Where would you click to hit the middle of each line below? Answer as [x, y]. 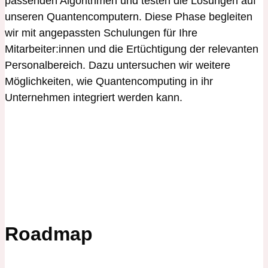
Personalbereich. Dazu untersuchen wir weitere [118, 65]
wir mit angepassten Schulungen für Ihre [101, 33]
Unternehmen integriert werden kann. [94, 97]
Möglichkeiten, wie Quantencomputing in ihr [109, 81]
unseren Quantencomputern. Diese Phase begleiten [129, 16]
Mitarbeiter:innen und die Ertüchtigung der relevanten [132, 49]
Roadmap [49, 234]
